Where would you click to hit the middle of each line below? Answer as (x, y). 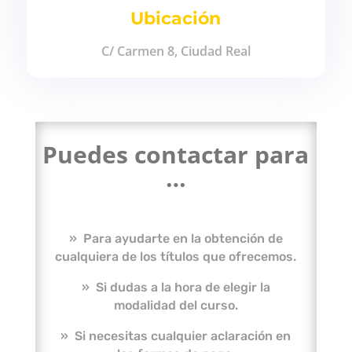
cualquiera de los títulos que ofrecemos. (176, 257)
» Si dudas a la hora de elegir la (176, 287)
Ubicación (176, 18)
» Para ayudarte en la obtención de (176, 238)
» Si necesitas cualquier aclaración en (176, 336)
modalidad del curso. (176, 305)
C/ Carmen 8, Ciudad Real (176, 51)
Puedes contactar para (176, 154)
